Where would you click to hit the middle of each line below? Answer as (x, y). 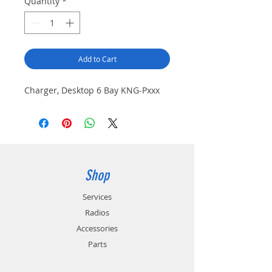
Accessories (97, 228)
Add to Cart (97, 59)
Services (97, 196)
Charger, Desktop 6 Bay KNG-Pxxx (92, 90)
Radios (97, 212)
